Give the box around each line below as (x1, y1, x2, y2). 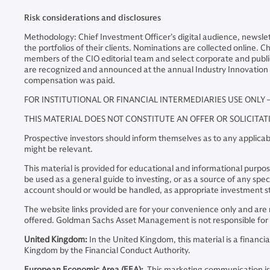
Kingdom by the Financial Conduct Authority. (24, 245, 190, 256)
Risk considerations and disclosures (24, 13, 161, 23)
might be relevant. (24, 144, 93, 154)
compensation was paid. (24, 75, 117, 86)
